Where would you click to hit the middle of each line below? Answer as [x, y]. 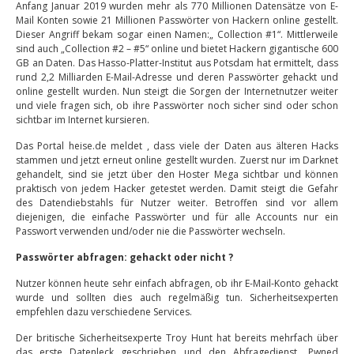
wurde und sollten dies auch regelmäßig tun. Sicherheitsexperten [177, 298]
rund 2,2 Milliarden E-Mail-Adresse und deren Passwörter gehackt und [177, 77]
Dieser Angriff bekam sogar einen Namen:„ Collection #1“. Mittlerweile [177, 34]
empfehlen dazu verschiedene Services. [104, 312]
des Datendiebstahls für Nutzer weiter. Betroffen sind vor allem [177, 203]
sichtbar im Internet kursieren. [83, 120]
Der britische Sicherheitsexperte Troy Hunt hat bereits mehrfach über [177, 338]
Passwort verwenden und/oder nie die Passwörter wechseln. [151, 231]
